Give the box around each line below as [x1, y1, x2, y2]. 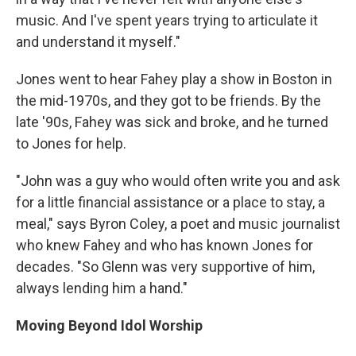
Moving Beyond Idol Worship [16, 317, 203, 335]
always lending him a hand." [16, 280, 188, 297]
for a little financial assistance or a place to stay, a [16, 194, 325, 211]
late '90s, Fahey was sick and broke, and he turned [16, 114, 328, 131]
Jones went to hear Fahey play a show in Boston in [16, 71, 332, 88]
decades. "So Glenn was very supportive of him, [16, 258, 315, 276]
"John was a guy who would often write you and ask [16, 172, 340, 190]
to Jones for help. [16, 135, 126, 153]
